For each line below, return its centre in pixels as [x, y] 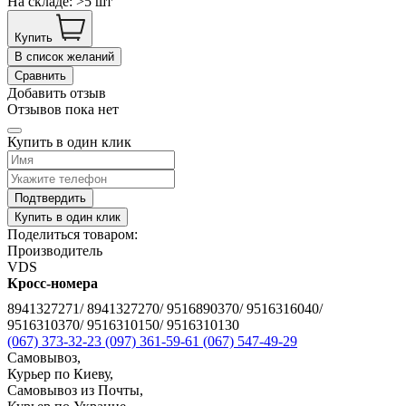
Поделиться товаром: [72, 235]
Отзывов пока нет [63, 110]
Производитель [55, 251]
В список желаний [64, 57]
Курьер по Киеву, [60, 374]
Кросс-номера [53, 284]
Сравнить [40, 76]
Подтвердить [50, 198]
